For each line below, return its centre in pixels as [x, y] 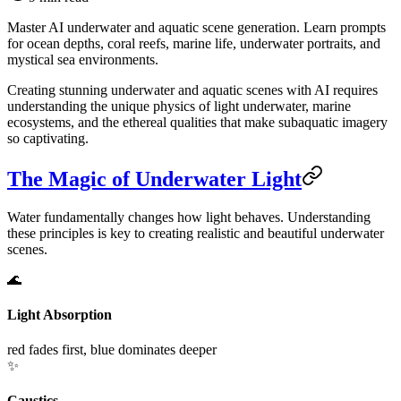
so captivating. [48, 138]
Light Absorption [60, 314]
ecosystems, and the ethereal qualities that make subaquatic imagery [197, 122]
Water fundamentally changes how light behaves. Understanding [189, 217]
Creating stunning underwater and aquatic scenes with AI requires [192, 90]
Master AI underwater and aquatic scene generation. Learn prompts [196, 27]
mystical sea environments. [83, 59]
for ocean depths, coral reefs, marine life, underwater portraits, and [194, 43]
